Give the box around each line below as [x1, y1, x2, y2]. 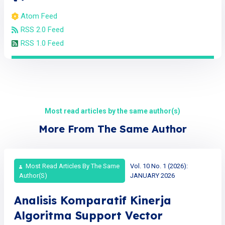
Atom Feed [20, 12, 57, 21]
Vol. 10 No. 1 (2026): [130, 162, 188, 170]
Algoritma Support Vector [14, 208, 163, 223]
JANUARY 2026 [130, 172, 175, 180]
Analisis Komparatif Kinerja [14, 193, 171, 208]
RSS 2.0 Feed [20, 25, 64, 35]
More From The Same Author [38, 123, 187, 136]
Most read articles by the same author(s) [45, 107, 180, 116]
